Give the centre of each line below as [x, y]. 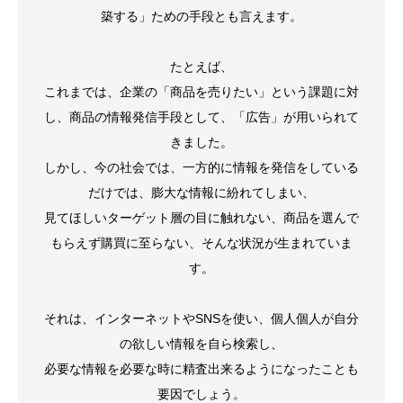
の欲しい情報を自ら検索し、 [201, 344]
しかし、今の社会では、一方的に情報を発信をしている [201, 167]
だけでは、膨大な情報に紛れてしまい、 [201, 193]
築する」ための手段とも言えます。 [201, 16]
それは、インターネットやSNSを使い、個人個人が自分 [201, 318]
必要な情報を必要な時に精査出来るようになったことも [201, 369]
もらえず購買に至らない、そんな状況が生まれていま [201, 243]
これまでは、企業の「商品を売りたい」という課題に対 [201, 92]
